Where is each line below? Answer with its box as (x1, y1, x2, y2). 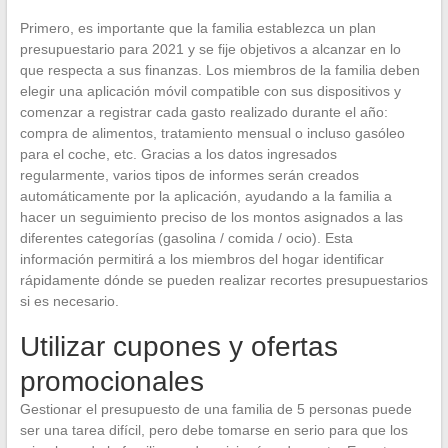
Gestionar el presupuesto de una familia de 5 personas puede (19, 401, 412, 417)
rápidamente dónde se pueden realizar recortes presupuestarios (19, 272, 428, 288)
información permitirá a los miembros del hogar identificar (19, 251, 384, 267)
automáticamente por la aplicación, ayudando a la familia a (19, 188, 392, 204)
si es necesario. (19, 293, 119, 309)
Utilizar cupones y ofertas (19, 331, 338, 362)
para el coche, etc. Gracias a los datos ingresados (19, 146, 337, 162)
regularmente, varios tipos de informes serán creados (19, 167, 359, 183)
